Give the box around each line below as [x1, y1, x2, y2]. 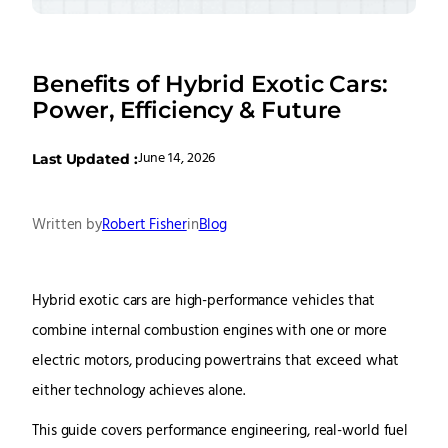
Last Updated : [32, 150, 138, 169]
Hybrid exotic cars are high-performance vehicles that [32, 289, 375, 313]
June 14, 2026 [137, 147, 216, 171]
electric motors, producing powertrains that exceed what [32, 349, 399, 373]
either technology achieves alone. [32, 379, 245, 403]
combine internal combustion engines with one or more [32, 319, 387, 343]
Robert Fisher [102, 213, 187, 237]
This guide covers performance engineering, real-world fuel [32, 419, 409, 443]
